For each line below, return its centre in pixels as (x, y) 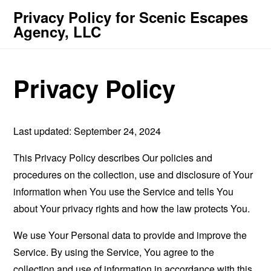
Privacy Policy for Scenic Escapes (131, 17)
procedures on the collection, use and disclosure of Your (133, 174)
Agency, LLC (57, 31)
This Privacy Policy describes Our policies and (113, 157)
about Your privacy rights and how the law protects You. (132, 208)
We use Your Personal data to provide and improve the (130, 235)
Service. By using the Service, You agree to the (114, 252)
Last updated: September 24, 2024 (87, 131)
